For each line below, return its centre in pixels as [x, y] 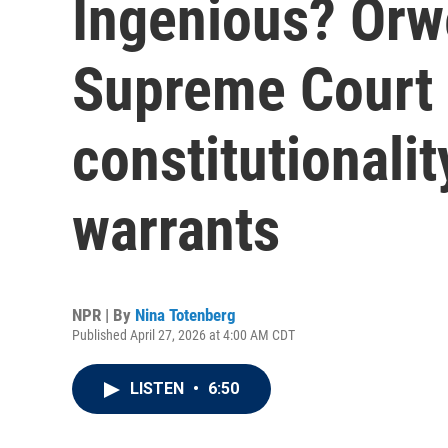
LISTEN [159, 388]
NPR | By [103, 315]
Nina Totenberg [185, 315]
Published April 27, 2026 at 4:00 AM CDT [183, 335]
